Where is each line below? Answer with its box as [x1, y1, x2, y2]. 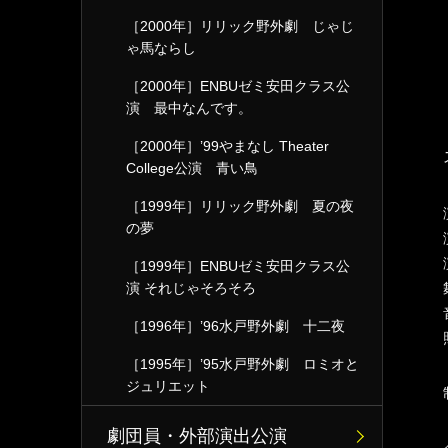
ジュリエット [126, 378, 210, 394]
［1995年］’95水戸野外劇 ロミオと [126, 356, 359, 372]
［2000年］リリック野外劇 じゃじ [126, 18, 354, 34]
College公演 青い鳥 [126, 160, 258, 176]
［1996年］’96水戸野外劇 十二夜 [126, 318, 345, 334]
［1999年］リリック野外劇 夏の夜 [126, 198, 354, 214]
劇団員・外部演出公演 [107, 426, 287, 446]
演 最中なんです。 [126, 100, 252, 116]
